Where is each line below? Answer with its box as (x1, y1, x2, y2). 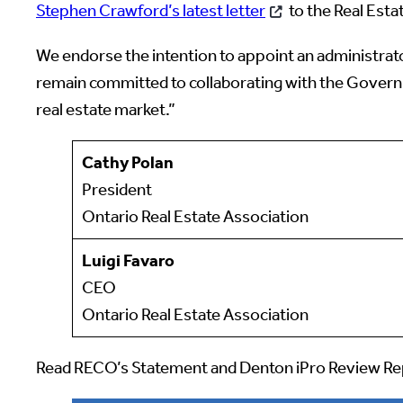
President (81, 178, 152, 200)
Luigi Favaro (81, 249, 175, 271)
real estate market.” (36, 98, 175, 120)
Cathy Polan (81, 151, 174, 173)
